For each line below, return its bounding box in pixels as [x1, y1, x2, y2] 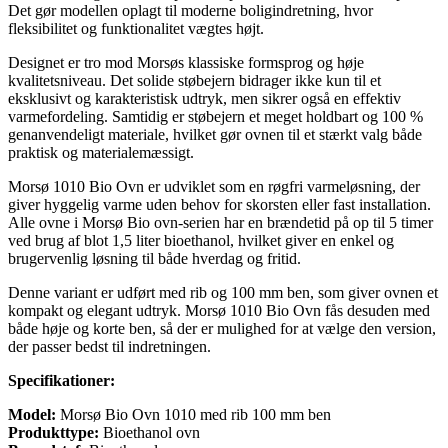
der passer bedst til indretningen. [8, 338, 211, 356]
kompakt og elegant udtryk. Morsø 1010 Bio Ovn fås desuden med [8, 302, 430, 320]
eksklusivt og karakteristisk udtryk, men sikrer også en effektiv [8, 90, 401, 108]
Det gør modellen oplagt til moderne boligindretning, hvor [8, 2, 373, 20]
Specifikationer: [8, 372, 115, 390]
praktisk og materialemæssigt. [8, 144, 194, 162]
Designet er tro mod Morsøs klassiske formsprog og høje [8, 54, 364, 72]
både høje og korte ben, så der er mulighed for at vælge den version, [8, 320, 436, 338]
